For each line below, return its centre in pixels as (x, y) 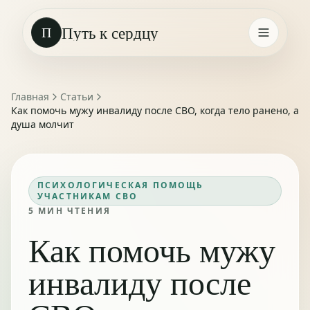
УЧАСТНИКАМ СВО (88, 196)
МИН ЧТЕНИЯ (73, 211)
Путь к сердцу (110, 33)
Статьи (77, 97)
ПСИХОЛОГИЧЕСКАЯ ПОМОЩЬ (121, 185)
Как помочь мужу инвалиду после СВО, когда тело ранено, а (155, 110)
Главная (30, 97)
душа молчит (43, 124)
